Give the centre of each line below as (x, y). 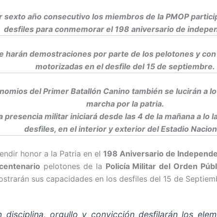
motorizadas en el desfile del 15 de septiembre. (125, 66)
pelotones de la (73, 166)
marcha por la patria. (125, 103)
